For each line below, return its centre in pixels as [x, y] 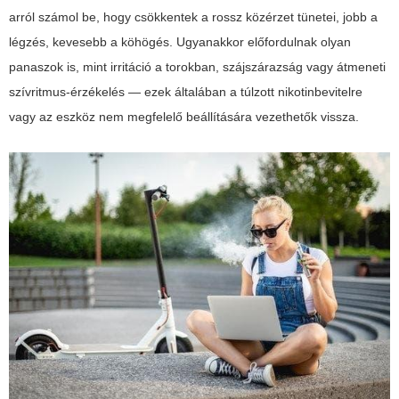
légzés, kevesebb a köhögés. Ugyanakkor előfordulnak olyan [180, 42]
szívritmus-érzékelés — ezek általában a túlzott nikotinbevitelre [186, 92]
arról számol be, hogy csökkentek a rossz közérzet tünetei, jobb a [193, 17]
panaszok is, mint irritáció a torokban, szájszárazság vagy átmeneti [197, 67]
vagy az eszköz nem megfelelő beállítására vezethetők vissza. [184, 117]
